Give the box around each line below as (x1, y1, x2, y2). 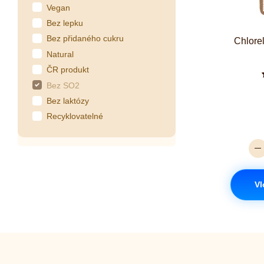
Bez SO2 (47, 80, 80, 90)
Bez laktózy (47, 96, 89, 106)
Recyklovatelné (47, 111, 103, 121)
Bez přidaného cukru (47, 34, 124, 44)
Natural (47, 49, 74, 59)
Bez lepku (47, 18, 83, 28)
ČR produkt (47, 65, 89, 75)
